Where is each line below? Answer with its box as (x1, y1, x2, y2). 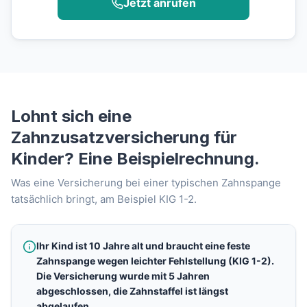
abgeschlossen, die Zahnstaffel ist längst (36, 285, 228, 297)
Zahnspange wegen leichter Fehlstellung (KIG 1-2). (36, 255, 274, 267)
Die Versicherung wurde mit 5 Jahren (36, 270, 210, 282)
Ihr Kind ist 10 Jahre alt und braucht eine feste (36, 240, 250, 252)
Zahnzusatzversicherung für (11, 127, 237, 148)
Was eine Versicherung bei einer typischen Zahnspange (11, 176, 281, 190)
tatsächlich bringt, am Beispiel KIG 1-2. (11, 193, 197, 206)
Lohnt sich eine (11, 106, 132, 127)
